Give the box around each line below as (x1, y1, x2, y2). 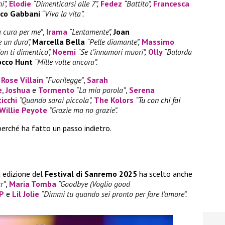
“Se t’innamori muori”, (78, 46, 146, 57)
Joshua (6, 84, 30, 95)
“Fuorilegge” (45, 74, 83, 85)
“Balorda (164, 46, 192, 57)
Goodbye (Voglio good (60, 178, 130, 189)
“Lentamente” (69, 26, 110, 37)
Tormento (38, 84, 74, 95)
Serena (129, 84, 155, 95)
